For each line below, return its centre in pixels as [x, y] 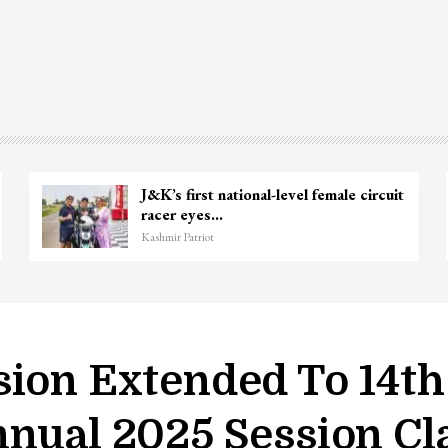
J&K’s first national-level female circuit [272, 194]
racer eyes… [181, 214]
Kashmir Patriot [177, 236]
